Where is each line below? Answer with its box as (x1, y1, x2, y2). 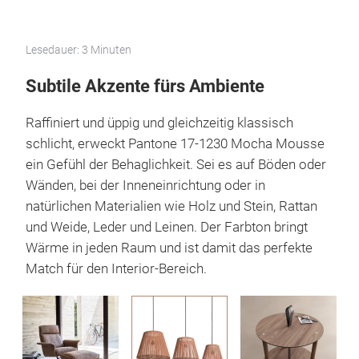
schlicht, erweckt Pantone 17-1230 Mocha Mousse (26, 136, 325, 151)
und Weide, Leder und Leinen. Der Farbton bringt (26, 220, 308, 235)
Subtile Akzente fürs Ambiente (26, 76, 264, 96)
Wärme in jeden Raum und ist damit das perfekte (26, 240, 313, 256)
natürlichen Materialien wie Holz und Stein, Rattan (26, 199, 317, 214)
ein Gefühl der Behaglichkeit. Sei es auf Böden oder (26, 157, 326, 172)
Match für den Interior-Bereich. (26, 261, 210, 276)
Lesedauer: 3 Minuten (26, 43, 131, 56)
